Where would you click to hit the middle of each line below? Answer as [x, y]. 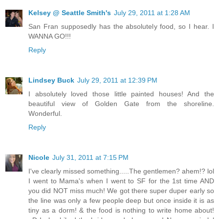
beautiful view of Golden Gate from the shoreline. [121, 103]
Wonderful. [45, 113]
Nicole [39, 157]
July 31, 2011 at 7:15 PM [90, 157]
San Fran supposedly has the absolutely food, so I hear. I [121, 26]
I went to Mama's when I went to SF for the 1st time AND [121, 181]
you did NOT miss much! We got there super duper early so [121, 190]
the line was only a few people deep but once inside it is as [121, 200]
